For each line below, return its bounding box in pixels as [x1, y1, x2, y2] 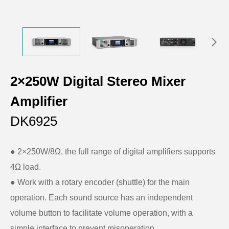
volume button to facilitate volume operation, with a [10, 208, 193, 217]
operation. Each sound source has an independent [10, 193, 193, 202]
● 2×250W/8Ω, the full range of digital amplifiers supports [10, 147, 215, 156]
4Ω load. [10, 162, 41, 171]
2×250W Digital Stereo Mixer [10, 73, 186, 89]
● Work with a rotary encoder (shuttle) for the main [10, 177, 190, 187]
